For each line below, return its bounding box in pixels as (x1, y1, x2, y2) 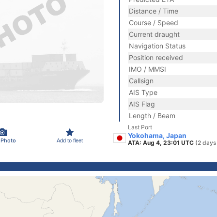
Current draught (129, 30, 180, 38)
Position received (129, 53, 183, 62)
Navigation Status (129, 42, 186, 50)
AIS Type (129, 88, 157, 96)
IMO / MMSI (129, 65, 166, 73)
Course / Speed (129, 18, 178, 27)
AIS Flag (129, 100, 155, 108)
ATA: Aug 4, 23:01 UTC (128, 139, 195, 146)
